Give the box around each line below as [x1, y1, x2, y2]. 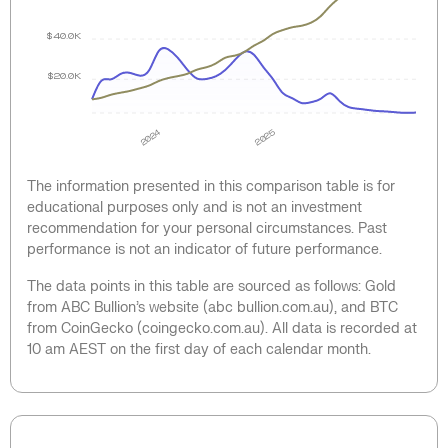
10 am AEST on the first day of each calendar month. [27, 340, 371, 358]
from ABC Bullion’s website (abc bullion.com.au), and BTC [27, 298, 398, 316]
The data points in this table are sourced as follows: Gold [27, 277, 396, 295]
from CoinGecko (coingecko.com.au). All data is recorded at [27, 319, 417, 337]
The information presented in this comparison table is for [27, 177, 395, 195]
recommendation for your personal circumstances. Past [27, 219, 387, 237]
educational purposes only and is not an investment [27, 198, 362, 216]
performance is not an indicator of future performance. [27, 240, 382, 258]
